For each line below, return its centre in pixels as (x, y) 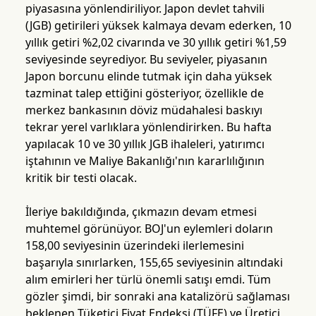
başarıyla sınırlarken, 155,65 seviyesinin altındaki (154, 263)
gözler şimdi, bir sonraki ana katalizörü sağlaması (157, 297)
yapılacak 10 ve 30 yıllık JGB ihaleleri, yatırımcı (145, 144)
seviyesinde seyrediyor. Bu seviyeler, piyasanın (146, 60)
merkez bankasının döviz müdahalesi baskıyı (144, 110)
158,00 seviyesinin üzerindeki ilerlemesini (134, 246)
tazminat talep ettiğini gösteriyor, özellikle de (144, 93)
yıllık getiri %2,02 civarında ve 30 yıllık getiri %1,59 (156, 43)
